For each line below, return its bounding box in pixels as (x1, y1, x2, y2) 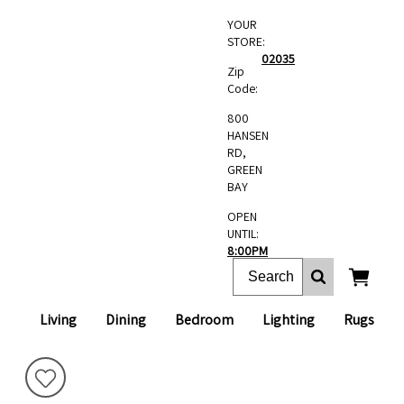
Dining (106, 310, 146, 329)
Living (40, 310, 77, 329)
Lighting (262, 310, 315, 329)
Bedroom (175, 310, 234, 329)
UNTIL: (227, 225, 259, 242)
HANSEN (227, 127, 269, 143)
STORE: (227, 33, 265, 50)
